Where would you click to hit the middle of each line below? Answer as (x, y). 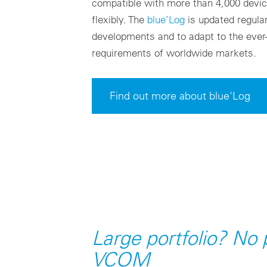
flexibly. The (119, 20)
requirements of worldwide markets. (174, 53)
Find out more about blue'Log (180, 96)
